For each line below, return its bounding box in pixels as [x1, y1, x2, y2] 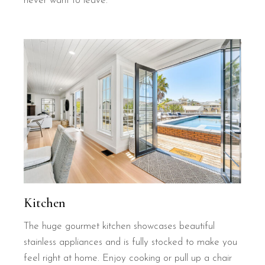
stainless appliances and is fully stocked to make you [24, 237, 238, 248]
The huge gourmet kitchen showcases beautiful [24, 221, 215, 232]
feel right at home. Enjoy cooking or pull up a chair [24, 253, 232, 264]
